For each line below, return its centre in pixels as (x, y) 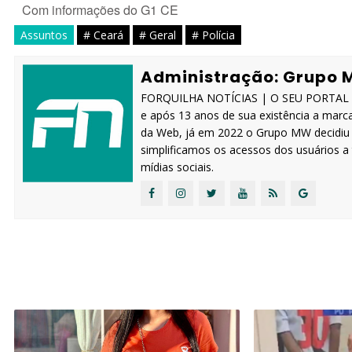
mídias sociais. (177, 167)
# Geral (158, 35)
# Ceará (103, 35)
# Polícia (213, 35)
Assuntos (44, 35)
